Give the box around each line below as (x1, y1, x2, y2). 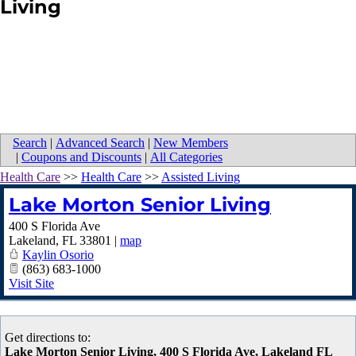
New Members (153, 136, 228, 150)
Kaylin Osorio (22, 248, 94, 262)
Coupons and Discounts (21, 150, 141, 164)
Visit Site (9, 277, 54, 291)
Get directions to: (5, 331, 91, 345)
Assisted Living (161, 170, 240, 184)
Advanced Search (56, 136, 145, 150)
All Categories (150, 150, 222, 164)
